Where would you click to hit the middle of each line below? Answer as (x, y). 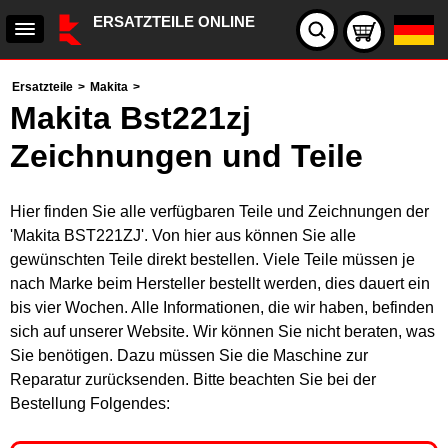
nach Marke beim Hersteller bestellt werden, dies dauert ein (220, 283)
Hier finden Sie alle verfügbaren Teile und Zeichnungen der (219, 211)
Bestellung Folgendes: (90, 403)
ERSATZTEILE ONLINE (174, 21)
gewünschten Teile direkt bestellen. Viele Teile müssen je (212, 259)
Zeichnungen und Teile (186, 156)
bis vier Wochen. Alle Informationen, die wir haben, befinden (222, 307)
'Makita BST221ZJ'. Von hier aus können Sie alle (183, 235)
